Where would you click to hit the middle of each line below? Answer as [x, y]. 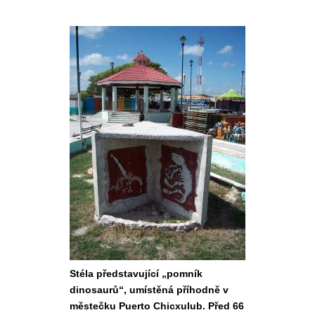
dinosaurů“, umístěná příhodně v [149, 290]
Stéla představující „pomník [136, 274]
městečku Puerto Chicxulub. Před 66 [157, 306]
